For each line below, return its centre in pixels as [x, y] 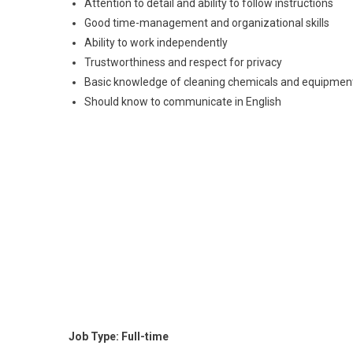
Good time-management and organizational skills [207, 23]
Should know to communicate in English [183, 102]
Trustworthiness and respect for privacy [183, 63]
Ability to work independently [156, 43]
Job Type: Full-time [119, 337]
